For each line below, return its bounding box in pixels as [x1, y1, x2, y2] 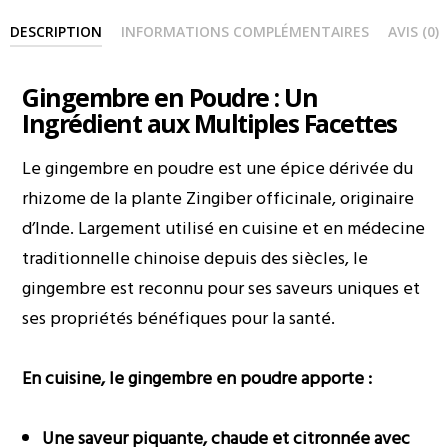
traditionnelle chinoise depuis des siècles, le [22, 244, 369, 274]
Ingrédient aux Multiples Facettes [22, 106, 397, 141]
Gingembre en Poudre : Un [22, 80, 318, 115]
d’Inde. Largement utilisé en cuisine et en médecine [22, 214, 426, 244]
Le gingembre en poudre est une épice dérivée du [22, 154, 414, 184]
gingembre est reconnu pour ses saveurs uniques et [22, 274, 421, 304]
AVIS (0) [387, 22, 439, 42]
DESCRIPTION [9, 22, 102, 42]
